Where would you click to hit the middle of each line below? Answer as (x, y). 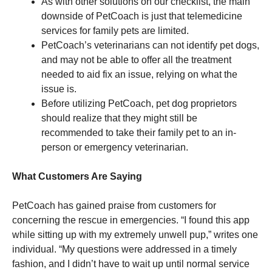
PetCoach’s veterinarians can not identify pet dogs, (150, 45)
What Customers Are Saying (77, 176)
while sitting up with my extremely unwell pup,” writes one (135, 234)
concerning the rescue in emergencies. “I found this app (131, 220)
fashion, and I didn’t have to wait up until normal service (131, 263)
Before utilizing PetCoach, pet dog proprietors (139, 103)
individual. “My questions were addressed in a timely (124, 249)
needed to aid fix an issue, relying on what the (139, 74)
